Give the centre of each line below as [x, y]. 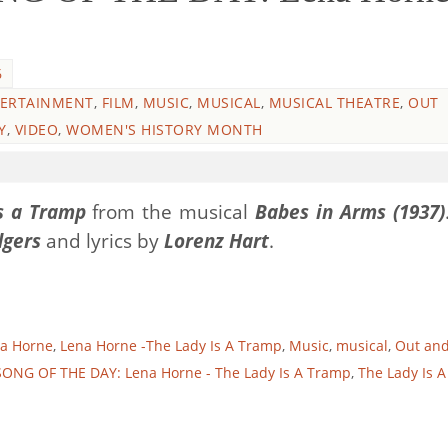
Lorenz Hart [214, 241]
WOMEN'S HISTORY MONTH [164, 130]
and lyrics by [100, 241]
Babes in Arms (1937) [350, 212]
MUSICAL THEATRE [334, 103]
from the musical [170, 212]
